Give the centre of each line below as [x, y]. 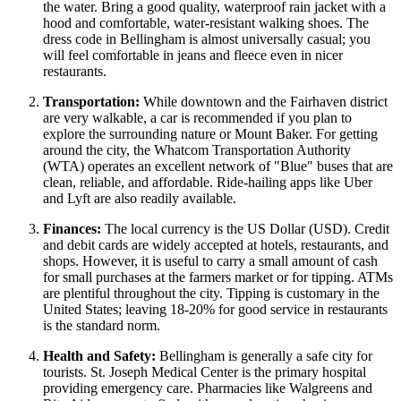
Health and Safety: [99, 355]
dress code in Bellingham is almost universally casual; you [207, 38]
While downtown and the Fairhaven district [264, 101]
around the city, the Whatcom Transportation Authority [197, 149]
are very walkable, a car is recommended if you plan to [197, 117]
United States [81, 309]
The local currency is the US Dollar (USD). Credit [245, 228]
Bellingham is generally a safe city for [264, 355]
